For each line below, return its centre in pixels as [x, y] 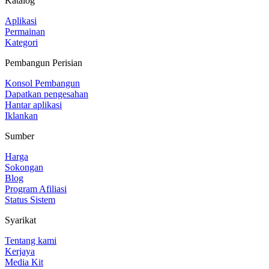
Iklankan [21, 115]
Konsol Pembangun [42, 83]
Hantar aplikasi [33, 104]
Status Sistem [30, 199]
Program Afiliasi [36, 189]
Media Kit [24, 262]
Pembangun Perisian [44, 62]
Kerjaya [20, 251]
